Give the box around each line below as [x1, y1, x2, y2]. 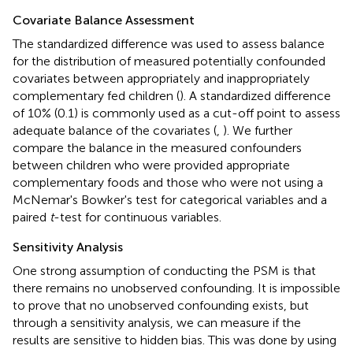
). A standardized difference [180, 87, 331, 103]
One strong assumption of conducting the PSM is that [13, 262, 316, 278]
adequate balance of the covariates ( [13, 122, 217, 138]
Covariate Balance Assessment [13, 12, 195, 28]
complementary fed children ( [13, 87, 180, 103]
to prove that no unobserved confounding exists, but [13, 297, 309, 313]
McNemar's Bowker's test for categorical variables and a [13, 191, 327, 207]
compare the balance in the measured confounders [13, 139, 302, 155]
